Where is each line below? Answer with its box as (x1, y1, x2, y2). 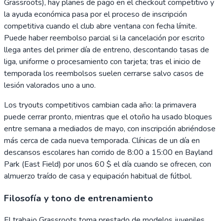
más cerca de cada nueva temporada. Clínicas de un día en (4, 135, 200, 146)
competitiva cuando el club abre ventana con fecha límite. (4, 21, 197, 32)
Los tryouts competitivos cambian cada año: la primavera (4, 100, 196, 110)
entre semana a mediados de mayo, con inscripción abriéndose (4, 123, 216, 134)
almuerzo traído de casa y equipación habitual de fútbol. (4, 171, 192, 182)
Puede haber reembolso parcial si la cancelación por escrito (4, 33, 205, 43)
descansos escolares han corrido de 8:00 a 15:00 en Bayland (4, 147, 213, 158)
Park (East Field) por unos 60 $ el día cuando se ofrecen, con (4, 159, 211, 170)
